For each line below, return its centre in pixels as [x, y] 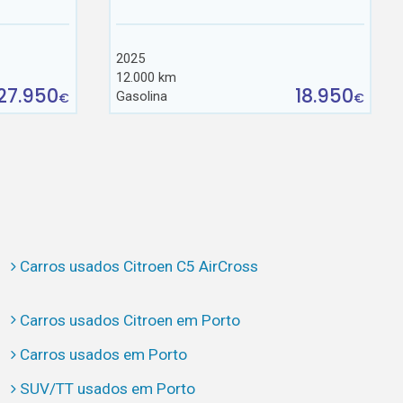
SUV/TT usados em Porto [107, 389]
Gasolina [142, 97]
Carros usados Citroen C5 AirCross [139, 267]
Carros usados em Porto [103, 354]
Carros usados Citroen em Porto [130, 320]
